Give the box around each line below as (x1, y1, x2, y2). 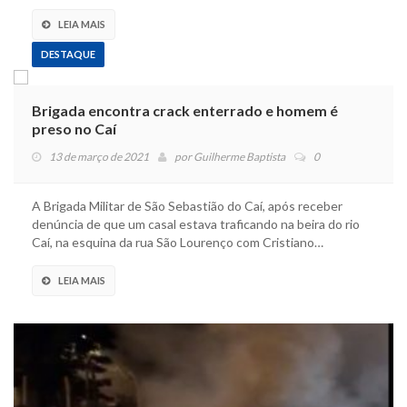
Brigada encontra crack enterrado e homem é (32, 101, 338, 119)
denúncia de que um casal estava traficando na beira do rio (32, 215, 360, 232)
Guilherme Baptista (194, 149, 285, 164)
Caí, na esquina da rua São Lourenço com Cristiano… (32, 233, 323, 250)
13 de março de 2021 (49, 149, 149, 164)
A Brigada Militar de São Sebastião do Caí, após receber (32, 197, 342, 213)
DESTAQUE (41, 47, 95, 60)
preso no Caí (32, 119, 116, 137)
